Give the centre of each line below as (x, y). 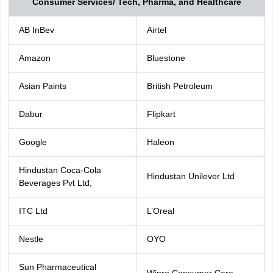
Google (33, 142)
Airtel (156, 30)
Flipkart (161, 114)
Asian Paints (42, 86)
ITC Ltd (33, 211)
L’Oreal (160, 211)
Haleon (160, 142)
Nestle (31, 239)
